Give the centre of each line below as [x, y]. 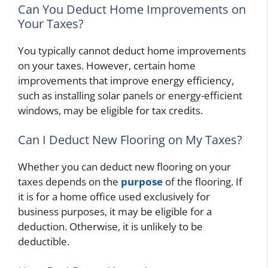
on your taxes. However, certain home [107, 65]
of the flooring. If [202, 182]
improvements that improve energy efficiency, [126, 80]
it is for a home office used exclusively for [114, 197]
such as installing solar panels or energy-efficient [130, 95]
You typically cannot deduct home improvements [132, 50]
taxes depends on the [69, 182]
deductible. [44, 242]
